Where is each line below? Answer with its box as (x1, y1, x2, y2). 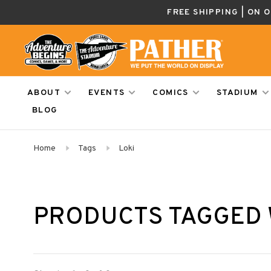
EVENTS (88, 88, 125, 98)
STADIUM (216, 88, 258, 98)
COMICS (152, 88, 189, 98)
